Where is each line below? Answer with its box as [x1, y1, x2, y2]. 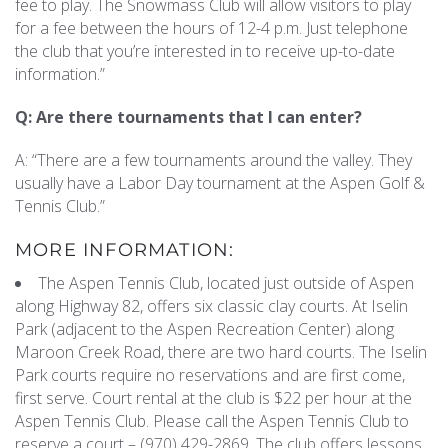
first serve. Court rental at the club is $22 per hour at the [15, 387, 412, 409]
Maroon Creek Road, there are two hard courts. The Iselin [15, 341, 427, 363]
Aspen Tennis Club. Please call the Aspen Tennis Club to [15, 410, 409, 432]
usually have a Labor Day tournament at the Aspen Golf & [15, 172, 425, 194]
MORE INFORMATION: [15, 239, 235, 261]
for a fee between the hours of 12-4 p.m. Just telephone [15, 17, 408, 39]
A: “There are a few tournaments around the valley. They [15, 149, 412, 171]
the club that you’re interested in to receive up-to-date [15, 40, 395, 62]
